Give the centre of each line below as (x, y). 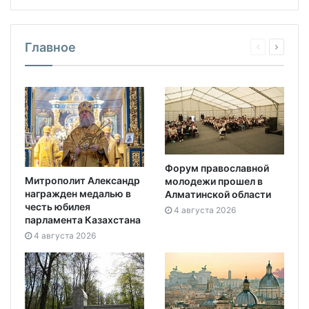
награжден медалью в (78, 193)
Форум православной (217, 168)
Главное (50, 48)
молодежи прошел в (214, 181)
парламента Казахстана (83, 219)
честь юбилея (58, 206)
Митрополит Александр (82, 180)
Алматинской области (218, 194)
